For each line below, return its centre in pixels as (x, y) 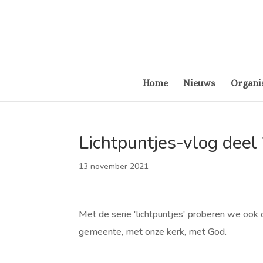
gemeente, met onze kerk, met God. (154, 232)
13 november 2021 (114, 166)
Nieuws (199, 83)
